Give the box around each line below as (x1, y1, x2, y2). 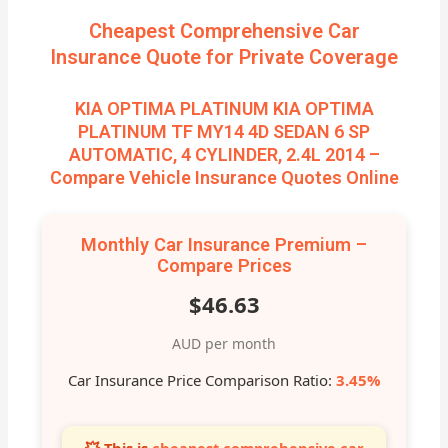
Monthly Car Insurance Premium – (81, 234, 367, 256)
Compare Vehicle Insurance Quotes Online (49, 167, 399, 189)
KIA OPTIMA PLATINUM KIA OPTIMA (74, 98, 374, 120)
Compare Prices (156, 255, 292, 277)
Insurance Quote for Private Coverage (50, 45, 398, 70)
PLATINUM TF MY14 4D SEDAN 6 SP (78, 121, 370, 143)
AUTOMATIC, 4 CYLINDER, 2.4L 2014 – (68, 144, 380, 166)
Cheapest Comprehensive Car (88, 19, 360, 44)
